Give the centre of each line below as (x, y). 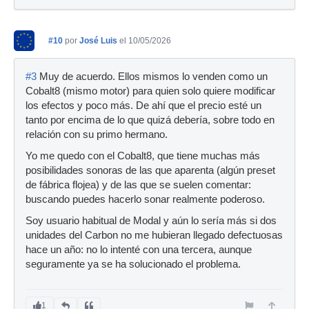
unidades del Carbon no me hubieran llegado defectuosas (154, 236)
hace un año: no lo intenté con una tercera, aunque (139, 250)
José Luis (98, 41)
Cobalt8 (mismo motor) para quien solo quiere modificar (150, 91)
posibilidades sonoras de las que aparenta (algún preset (150, 171)
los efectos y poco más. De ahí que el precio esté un (143, 106)
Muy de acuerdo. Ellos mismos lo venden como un (152, 77)
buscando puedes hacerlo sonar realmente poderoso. (145, 200)
